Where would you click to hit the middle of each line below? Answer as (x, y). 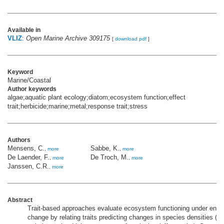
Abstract (20, 200)
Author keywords (32, 89)
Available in (24, 30)
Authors (19, 140)
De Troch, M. (109, 157)
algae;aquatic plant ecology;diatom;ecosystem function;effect (96, 97)
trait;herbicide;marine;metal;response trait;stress (77, 106)
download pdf (131, 39)
